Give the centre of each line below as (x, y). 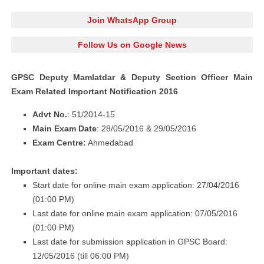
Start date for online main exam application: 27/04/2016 (136, 185)
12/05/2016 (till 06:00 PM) (81, 256)
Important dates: (44, 171)
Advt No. (50, 114)
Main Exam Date (65, 128)
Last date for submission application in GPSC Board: (130, 242)
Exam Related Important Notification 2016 (95, 91)
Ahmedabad (110, 143)
